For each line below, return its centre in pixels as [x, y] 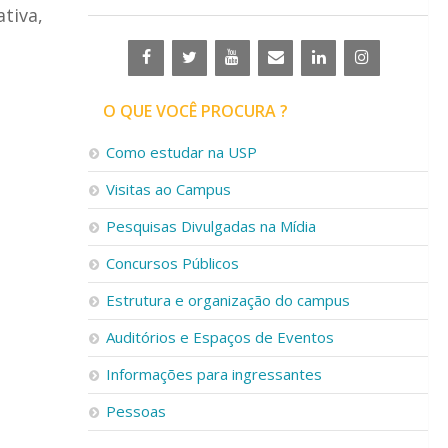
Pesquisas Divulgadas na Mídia [211, 226]
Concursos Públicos [172, 263]
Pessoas [136, 411]
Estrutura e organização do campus [228, 300]
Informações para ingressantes [214, 374]
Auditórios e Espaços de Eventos [220, 337]
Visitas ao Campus [168, 189]
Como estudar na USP [181, 152]
